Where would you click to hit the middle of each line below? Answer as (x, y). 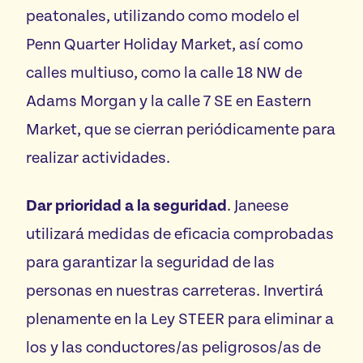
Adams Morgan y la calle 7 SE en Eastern (169, 101)
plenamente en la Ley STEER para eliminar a (180, 319)
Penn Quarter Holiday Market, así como (164, 45)
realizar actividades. (100, 158)
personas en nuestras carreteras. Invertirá (175, 291)
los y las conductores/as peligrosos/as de (173, 348)
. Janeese (258, 206)
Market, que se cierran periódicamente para (181, 130)
